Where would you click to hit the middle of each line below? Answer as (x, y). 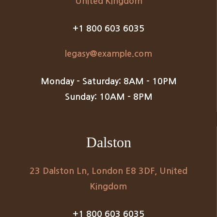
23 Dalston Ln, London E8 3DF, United (108, 171)
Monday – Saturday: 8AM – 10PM (108, 81)
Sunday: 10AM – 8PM (108, 97)
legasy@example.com (108, 54)
